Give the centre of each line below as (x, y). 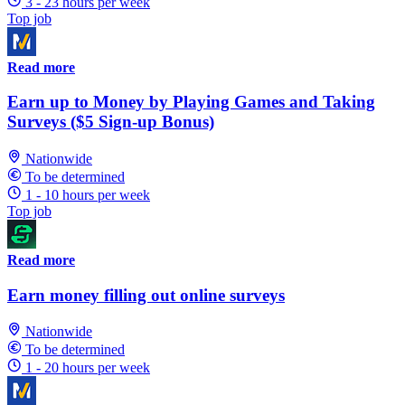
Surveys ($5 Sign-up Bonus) (111, 122)
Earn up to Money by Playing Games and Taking (191, 102)
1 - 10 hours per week (88, 195)
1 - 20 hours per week (88, 368)
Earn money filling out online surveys (146, 295)
